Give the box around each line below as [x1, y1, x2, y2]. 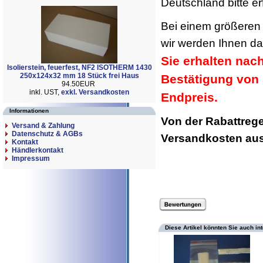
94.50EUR [62, 79, 97, 88]
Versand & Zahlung [12, 122, 75, 130]
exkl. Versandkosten [61, 87, 129, 96]
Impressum [12, 154, 50, 163]
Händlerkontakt [12, 146, 63, 154]
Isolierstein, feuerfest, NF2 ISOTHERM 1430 [6, 63, 152, 72]
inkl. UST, [29, 87, 61, 96]
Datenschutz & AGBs [12, 130, 83, 138]
